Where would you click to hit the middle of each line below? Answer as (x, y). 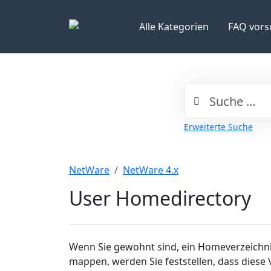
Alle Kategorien (174, 27)
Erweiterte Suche (218, 127)
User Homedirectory (160, 198)
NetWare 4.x (151, 170)
